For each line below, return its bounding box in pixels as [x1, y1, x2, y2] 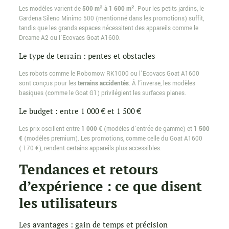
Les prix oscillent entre [18, 125, 81, 134]
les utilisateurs [18, 194, 117, 213]
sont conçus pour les [18, 79, 78, 88]
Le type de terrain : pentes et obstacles [18, 51, 155, 61]
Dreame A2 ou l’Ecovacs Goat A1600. [18, 34, 121, 43]
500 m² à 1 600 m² [82, 5, 134, 14]
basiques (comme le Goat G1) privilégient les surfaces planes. [18, 89, 186, 98]
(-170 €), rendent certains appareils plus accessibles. [18, 144, 162, 153]
